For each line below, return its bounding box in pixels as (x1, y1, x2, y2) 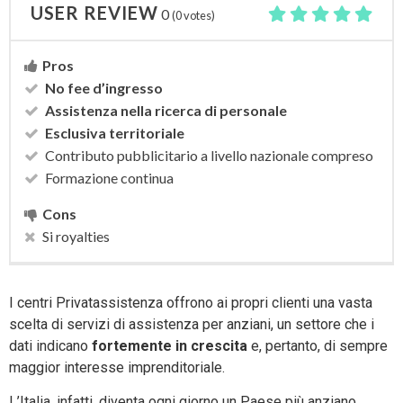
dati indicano (9, 337, 92, 355)
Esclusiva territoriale (45, 124, 184, 142)
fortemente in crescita (92, 337, 247, 355)
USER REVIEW (31, 2, 158, 24)
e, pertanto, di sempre (247, 337, 388, 355)
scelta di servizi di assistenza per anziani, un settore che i (9, 316, 374, 334)
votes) (182, 8, 215, 23)
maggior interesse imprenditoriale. (9, 359, 225, 377)
